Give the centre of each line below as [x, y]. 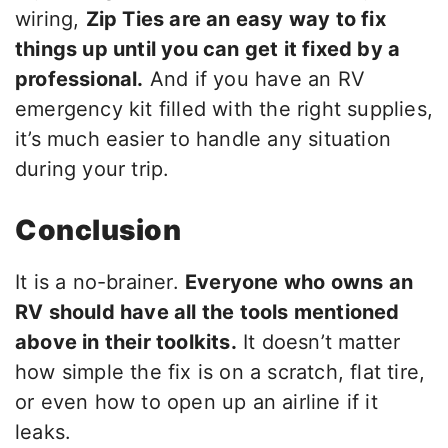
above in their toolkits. [126, 342]
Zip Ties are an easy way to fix [235, 19]
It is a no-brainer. [100, 282]
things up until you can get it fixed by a [208, 49]
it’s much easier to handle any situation [203, 139]
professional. [79, 79]
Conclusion [98, 230]
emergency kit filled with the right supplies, [224, 109]
